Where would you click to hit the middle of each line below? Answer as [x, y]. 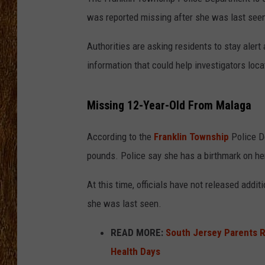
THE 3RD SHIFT [194, 24]
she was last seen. [124, 203]
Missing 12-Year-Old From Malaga [169, 105]
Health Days [135, 251]
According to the [120, 136]
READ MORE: [137, 232]
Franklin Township [191, 136]
